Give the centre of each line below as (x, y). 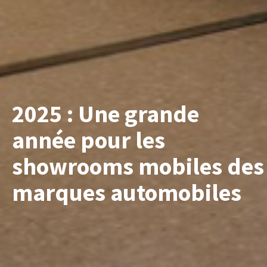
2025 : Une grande (105, 114)
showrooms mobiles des (138, 166)
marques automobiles (127, 192)
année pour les (89, 140)
